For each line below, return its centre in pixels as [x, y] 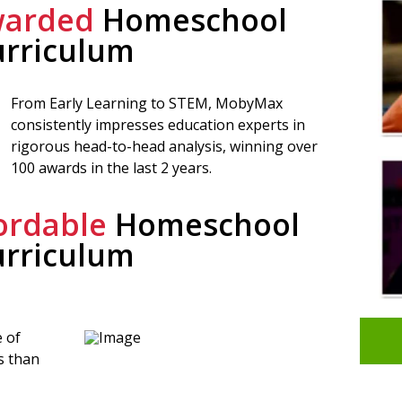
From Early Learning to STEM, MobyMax [147, 103]
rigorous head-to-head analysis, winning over [165, 146]
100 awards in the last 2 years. [112, 167]
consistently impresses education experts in [158, 124]
